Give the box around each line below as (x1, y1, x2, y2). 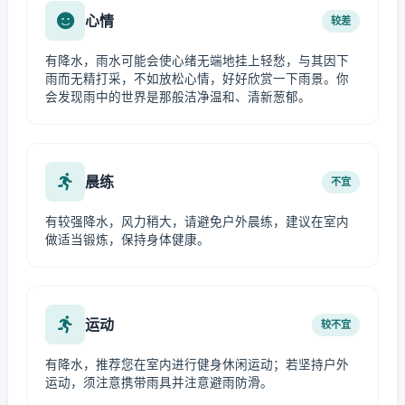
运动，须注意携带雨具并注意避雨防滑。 (45, 375, 273, 390)
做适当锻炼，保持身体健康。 (45, 232, 210, 247)
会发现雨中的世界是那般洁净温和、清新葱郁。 (45, 89, 311, 104)
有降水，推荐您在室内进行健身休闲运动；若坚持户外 (45, 357, 349, 372)
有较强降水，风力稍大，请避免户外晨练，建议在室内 (45, 214, 349, 229)
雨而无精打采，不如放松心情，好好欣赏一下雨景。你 (45, 71, 349, 86)
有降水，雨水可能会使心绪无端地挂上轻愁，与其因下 (45, 53, 349, 68)
